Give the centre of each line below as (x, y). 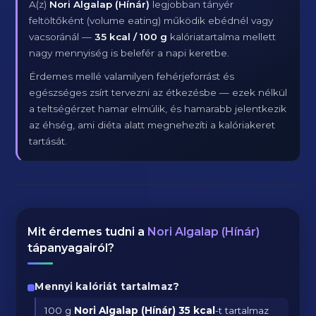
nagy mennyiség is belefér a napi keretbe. (129, 53)
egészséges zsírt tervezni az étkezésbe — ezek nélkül (158, 92)
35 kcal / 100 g (131, 37)
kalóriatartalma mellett (222, 37)
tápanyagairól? (71, 248)
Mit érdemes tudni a (88, 232)
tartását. (48, 141)
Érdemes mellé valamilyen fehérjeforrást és (132, 76)
